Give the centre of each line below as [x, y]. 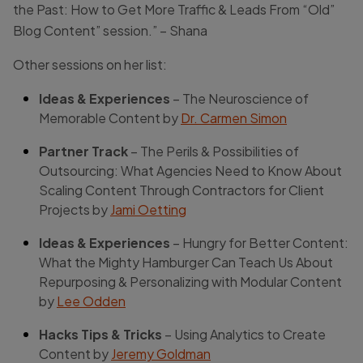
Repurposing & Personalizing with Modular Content [190, 281]
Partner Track [83, 151]
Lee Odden [91, 301]
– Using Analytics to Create [244, 334]
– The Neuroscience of [239, 98]
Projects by [75, 209]
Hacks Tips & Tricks [100, 334]
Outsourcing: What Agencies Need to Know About [190, 170]
